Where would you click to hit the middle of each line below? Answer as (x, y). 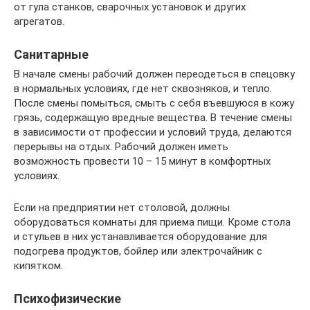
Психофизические (67, 299)
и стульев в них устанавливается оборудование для (140, 237)
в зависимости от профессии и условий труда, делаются (153, 132)
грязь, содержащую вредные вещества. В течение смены (153, 118)
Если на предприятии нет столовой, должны (122, 208)
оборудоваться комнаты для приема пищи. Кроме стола (152, 222)
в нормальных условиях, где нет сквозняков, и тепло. (143, 89)
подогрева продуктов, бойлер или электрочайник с (138, 251)
